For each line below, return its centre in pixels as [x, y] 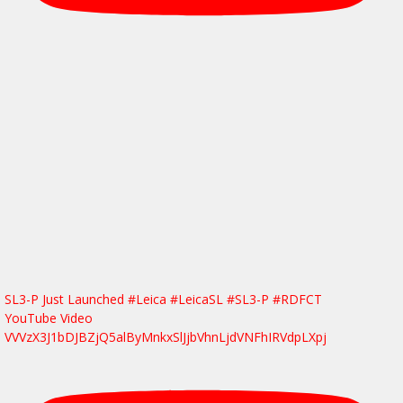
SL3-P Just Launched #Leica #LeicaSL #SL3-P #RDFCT [163, 299]
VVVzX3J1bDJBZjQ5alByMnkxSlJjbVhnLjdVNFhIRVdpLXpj [166, 336]
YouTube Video [49, 318]
